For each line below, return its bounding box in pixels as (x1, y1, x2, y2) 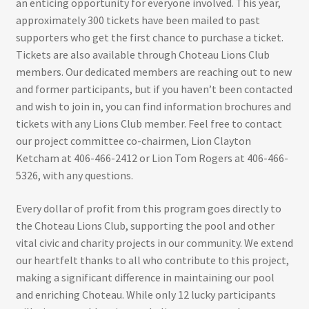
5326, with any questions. (15, 168, 133, 183)
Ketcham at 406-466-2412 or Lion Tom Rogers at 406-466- (15, 151, 288, 166)
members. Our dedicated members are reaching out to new (15, 65, 292, 79)
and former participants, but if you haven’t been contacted (15, 82, 292, 97)
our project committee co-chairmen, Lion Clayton (15, 134, 251, 148)
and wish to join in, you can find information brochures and (15, 99, 291, 114)
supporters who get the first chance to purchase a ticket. (15, 30, 283, 45)
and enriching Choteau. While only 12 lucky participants (15, 287, 276, 301)
